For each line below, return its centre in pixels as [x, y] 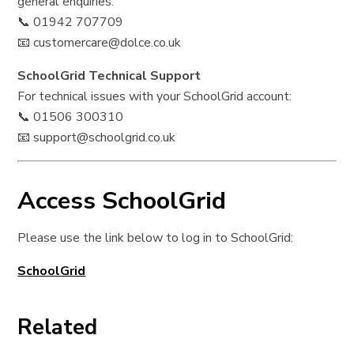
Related [58, 328]
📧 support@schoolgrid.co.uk [97, 138]
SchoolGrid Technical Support [109, 76]
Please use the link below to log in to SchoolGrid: [156, 238]
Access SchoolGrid [122, 201]
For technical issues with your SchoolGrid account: [155, 97]
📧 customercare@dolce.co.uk [100, 43]
